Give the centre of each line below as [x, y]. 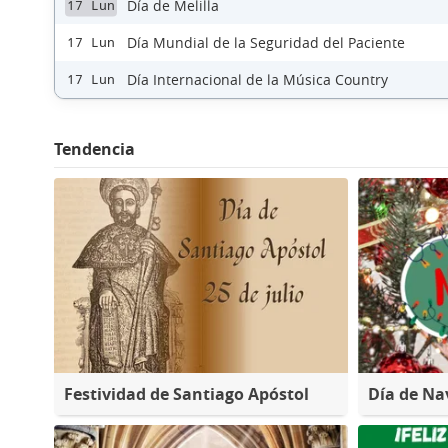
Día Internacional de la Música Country [257, 79]
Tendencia [94, 149]
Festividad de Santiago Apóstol [186, 393]
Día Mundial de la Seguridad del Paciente [266, 42]
